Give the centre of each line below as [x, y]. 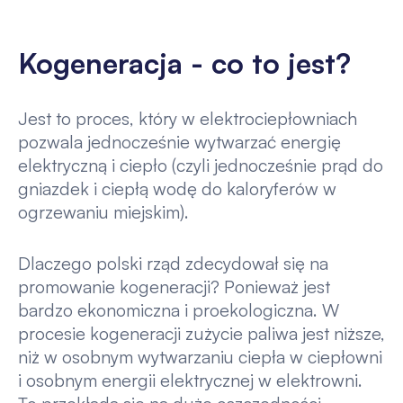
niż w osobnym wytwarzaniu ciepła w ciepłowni [200, 357]
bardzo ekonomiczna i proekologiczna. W [178, 310]
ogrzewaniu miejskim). [103, 211]
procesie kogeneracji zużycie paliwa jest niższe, [201, 334]
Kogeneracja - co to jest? [184, 63]
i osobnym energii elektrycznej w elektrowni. [190, 381]
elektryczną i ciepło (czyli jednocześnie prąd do [200, 165]
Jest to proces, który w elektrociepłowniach [187, 118]
